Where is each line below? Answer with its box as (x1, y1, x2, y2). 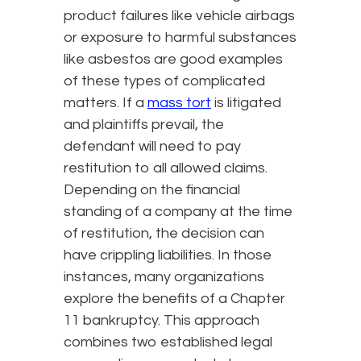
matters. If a (64, 94, 147, 110)
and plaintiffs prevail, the (64, 116, 224, 132)
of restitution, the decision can (64, 225, 264, 241)
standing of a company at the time (64, 203, 293, 219)
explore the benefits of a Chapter (64, 290, 285, 306)
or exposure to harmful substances (64, 29, 297, 45)
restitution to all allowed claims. (64, 160, 268, 176)
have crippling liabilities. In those (64, 247, 272, 263)
